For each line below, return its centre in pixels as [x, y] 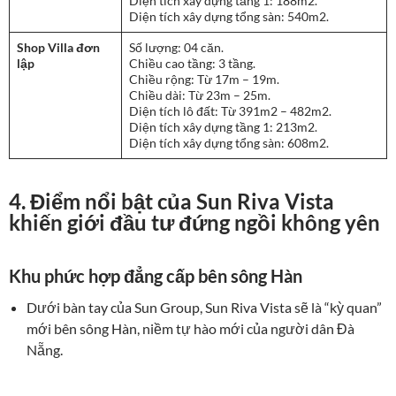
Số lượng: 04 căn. [176, 48]
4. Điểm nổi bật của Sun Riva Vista [171, 202]
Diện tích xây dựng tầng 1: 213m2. [223, 127]
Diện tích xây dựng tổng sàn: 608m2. [229, 143]
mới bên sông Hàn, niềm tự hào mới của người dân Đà [190, 329]
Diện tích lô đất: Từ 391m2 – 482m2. [230, 111]
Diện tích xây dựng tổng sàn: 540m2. [229, 17]
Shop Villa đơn [58, 48]
